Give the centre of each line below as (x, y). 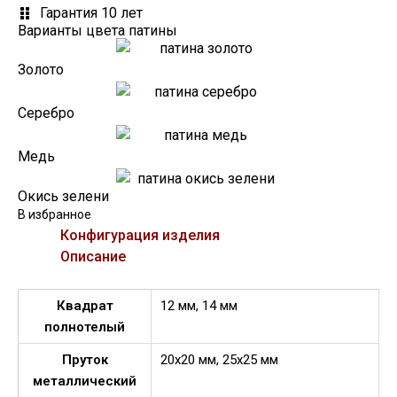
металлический (85, 381)
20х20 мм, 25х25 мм (219, 359)
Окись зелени (63, 196)
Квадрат (85, 305)
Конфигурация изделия (140, 235)
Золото (41, 70)
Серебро (46, 113)
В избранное (54, 214)
